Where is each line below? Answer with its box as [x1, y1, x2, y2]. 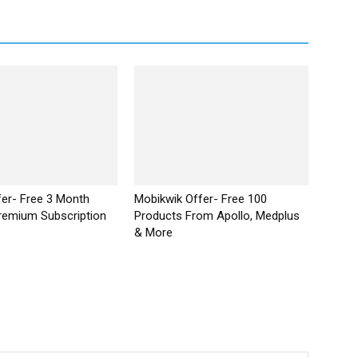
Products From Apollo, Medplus [134, 209, 300, 224]
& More [134, 225, 173, 241]
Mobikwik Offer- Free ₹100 [134, 192, 267, 207]
